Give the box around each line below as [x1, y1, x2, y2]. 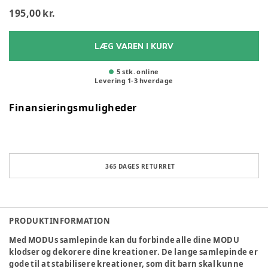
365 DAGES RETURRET [105, 162, 175, 171]
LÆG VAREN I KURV [95, 41, 173, 51]
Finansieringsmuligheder [9, 101, 137, 115]
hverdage [139, 76, 173, 86]
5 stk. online [117, 67, 159, 77]
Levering [95, 76, 126, 86]
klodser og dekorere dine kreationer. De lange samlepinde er [9, 246, 258, 258]
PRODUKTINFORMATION [9, 215, 111, 227]
